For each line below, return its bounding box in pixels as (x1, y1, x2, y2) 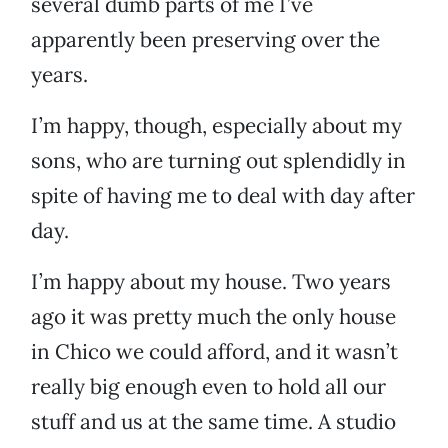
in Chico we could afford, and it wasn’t (31, 338, 398, 366)
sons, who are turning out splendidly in (31, 147, 406, 175)
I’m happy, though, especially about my (31, 112, 402, 140)
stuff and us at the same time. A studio (31, 408, 396, 436)
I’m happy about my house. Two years (31, 268, 391, 296)
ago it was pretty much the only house (31, 303, 396, 331)
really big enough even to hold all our (31, 373, 386, 401)
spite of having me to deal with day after (31, 182, 415, 210)
